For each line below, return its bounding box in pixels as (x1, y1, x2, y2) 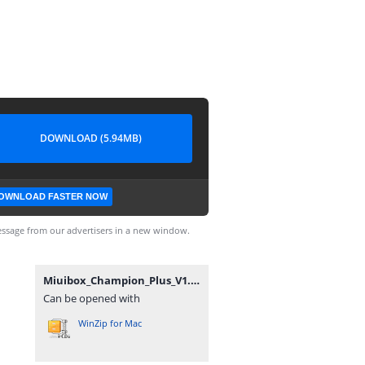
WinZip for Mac (78, 317, 142, 329)
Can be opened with (43, 291, 140, 306)
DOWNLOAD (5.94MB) (39, 131, 142, 145)
